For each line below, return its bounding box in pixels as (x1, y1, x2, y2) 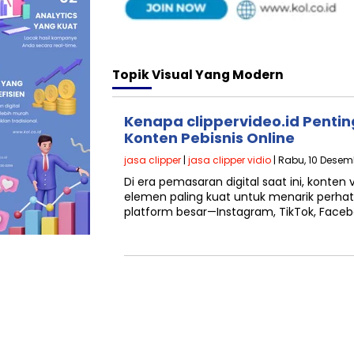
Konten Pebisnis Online (124, 127, 295, 148)
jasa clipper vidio (188, 153, 271, 167)
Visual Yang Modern (152, 66, 284, 83)
